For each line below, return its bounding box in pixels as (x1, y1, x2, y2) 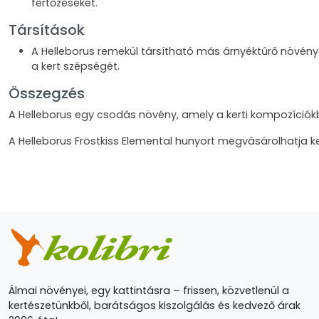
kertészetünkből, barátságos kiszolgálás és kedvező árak (9, 298, 300, 313)
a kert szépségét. (31, 59, 120, 73)
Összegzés (9, 83, 85, 103)
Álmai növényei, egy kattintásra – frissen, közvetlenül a (9, 283, 289, 298)
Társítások (9, 20, 85, 40)
